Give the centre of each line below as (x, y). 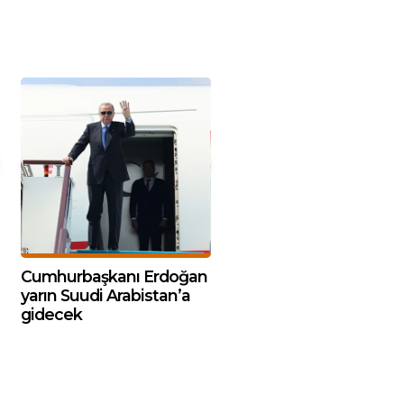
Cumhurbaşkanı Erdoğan (114, 276)
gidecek (51, 314)
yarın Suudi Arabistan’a (106, 295)
